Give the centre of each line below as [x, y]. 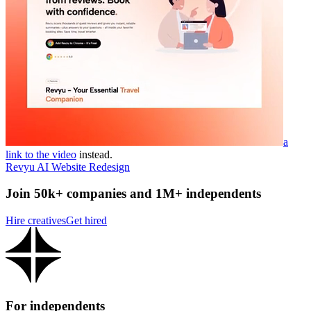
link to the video [41, 154]
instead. [96, 154]
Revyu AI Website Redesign [68, 167]
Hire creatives [36, 221]
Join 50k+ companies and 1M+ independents [133, 194]
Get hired [86, 221]
